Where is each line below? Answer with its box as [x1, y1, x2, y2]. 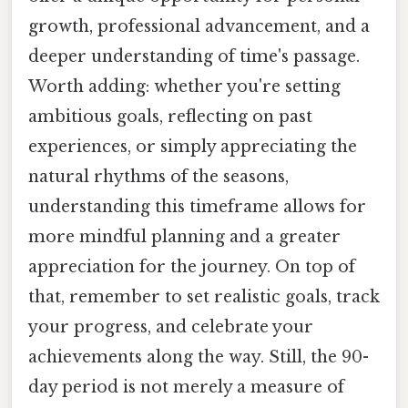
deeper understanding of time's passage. [28, 46, 360, 66]
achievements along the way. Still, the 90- [28, 346, 369, 367]
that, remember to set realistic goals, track [28, 286, 380, 307]
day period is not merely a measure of [28, 376, 344, 397]
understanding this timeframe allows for [28, 196, 366, 217]
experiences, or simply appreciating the [28, 136, 357, 157]
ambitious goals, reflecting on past [28, 106, 312, 127]
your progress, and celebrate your [28, 316, 313, 337]
